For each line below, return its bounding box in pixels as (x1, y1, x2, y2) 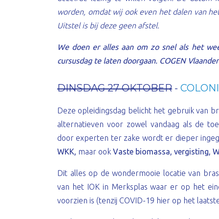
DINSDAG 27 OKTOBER (57, 82, 172, 94)
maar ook (78, 147, 111, 156)
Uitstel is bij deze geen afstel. (57, 21, 159, 30)
